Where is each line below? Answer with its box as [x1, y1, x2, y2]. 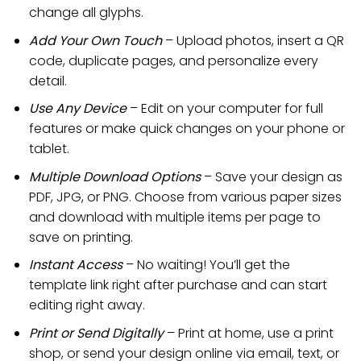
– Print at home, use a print [163, 323, 334, 342]
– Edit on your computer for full [126, 99, 323, 118]
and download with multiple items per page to [28, 207, 321, 226]
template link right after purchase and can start [28, 276, 327, 295]
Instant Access [28, 255, 122, 275]
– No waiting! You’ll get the [122, 255, 290, 275]
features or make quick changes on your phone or [28, 119, 345, 139]
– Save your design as [200, 167, 342, 186]
